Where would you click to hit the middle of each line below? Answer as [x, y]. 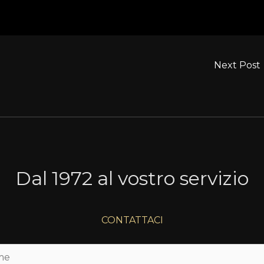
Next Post [238, 65]
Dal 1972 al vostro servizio [132, 179]
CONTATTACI [132, 220]
